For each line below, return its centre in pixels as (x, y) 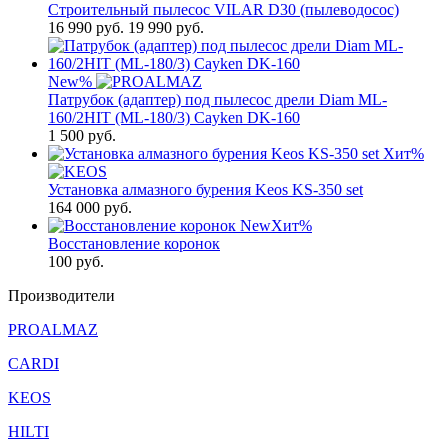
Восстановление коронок (134, 243)
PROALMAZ (53, 329)
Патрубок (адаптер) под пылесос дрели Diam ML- (217, 99)
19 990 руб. (166, 27)
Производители (61, 295)
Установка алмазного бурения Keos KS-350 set (205, 189)
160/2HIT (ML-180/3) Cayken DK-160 (174, 117)
